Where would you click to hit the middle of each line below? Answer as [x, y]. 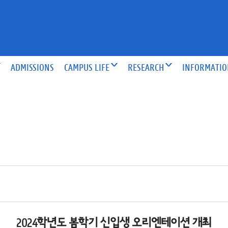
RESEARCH [146, 67]
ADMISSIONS [33, 67]
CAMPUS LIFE [87, 67]
